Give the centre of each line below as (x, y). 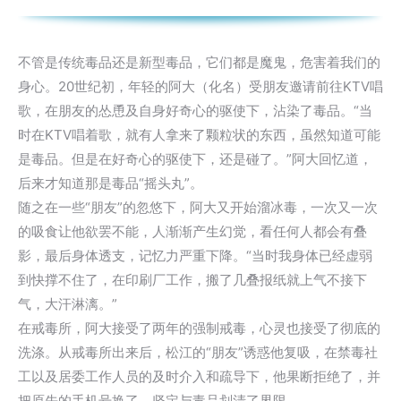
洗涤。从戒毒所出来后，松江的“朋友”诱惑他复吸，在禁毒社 (198, 352)
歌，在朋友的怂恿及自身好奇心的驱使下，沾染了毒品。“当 (195, 111)
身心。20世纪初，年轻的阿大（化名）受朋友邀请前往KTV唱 (200, 86)
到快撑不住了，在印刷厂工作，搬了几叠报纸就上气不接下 (192, 280)
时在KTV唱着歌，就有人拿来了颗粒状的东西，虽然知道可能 (199, 135)
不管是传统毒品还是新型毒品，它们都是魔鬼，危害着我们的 (199, 62)
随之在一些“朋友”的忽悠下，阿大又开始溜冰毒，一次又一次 (198, 207)
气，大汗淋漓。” (68, 304)
